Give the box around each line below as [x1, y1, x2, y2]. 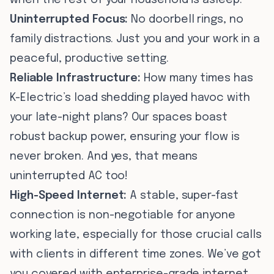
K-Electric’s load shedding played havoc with [10, 92, 250, 103]
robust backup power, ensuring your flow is [10, 131, 240, 143]
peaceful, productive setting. [10, 53, 169, 64]
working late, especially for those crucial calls [10, 229, 262, 240]
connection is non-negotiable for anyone [10, 210, 235, 221]
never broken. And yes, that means [10, 151, 198, 162]
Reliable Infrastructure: [10, 73, 141, 84]
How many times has [141, 73, 253, 84]
